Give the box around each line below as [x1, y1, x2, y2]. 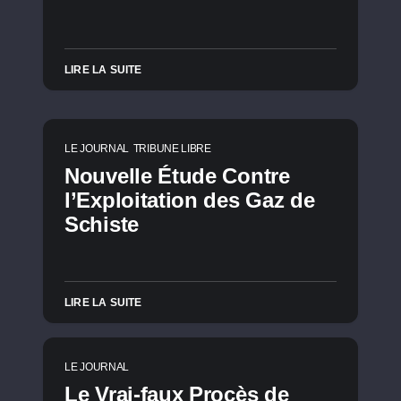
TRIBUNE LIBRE [132, 142, 211, 155]
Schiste [64, 212, 139, 236]
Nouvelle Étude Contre [64, 164, 290, 188]
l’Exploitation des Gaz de [64, 188, 315, 212]
